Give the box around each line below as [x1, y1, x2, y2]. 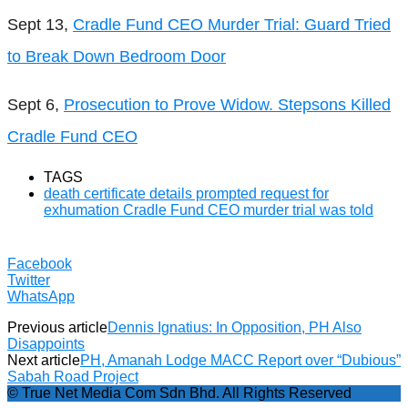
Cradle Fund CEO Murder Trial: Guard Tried [73, 15, 391, 34]
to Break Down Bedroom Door [7, 46, 226, 66]
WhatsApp [7, 288, 75, 304]
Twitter [7, 271, 50, 288]
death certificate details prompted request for [44, 185, 329, 201]
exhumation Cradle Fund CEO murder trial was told [44, 201, 373, 218]
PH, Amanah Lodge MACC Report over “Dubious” [80, 352, 401, 368]
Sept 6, [7, 95, 64, 114]
